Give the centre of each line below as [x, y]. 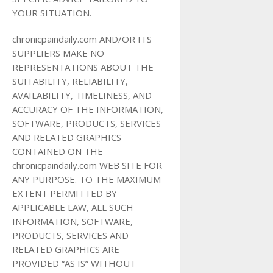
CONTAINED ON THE [58, 151]
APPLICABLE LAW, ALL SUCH [73, 207]
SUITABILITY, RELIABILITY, [70, 81]
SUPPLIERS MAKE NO [58, 53]
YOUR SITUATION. [52, 13]
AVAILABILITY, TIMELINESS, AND [82, 95]
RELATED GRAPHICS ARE [66, 249]
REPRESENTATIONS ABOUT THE [83, 67]
